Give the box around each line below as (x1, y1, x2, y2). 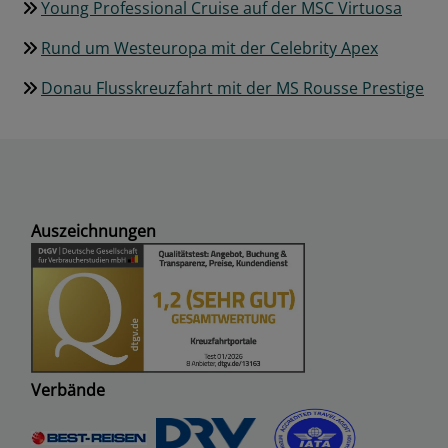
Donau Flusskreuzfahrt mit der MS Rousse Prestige (41, 77, 424, 100)
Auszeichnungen (31, 220, 156, 243)
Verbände (31, 379, 105, 402)
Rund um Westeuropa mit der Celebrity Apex (41, 37, 378, 60)
